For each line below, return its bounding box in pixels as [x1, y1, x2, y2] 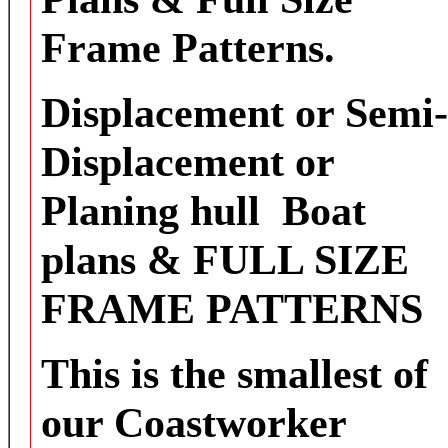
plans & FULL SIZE [41, 236, 409, 283]
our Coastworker [41, 399, 346, 446]
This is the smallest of [41, 350, 428, 397]
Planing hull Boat [41, 187, 366, 234]
